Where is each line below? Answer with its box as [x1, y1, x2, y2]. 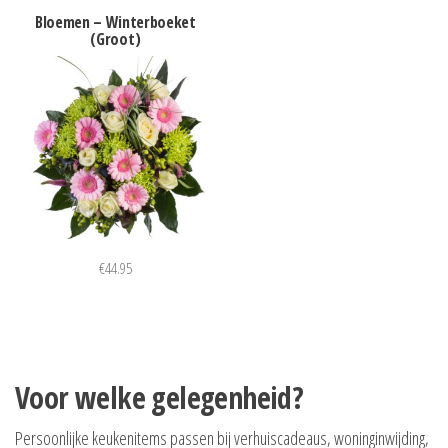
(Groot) [90, 27, 141, 50]
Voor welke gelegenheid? [15, 376, 304, 418]
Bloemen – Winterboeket [34, 10, 196, 33]
